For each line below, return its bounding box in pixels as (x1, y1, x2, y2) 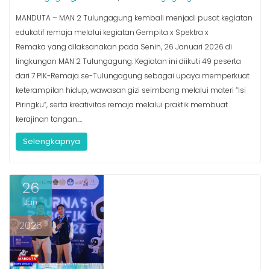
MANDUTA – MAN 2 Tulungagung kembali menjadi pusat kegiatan (16, 12, 253, 23)
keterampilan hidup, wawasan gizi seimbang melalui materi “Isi (16, 84, 246, 95)
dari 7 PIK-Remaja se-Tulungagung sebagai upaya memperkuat (16, 70, 250, 81)
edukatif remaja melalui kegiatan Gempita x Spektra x (16, 27, 209, 37)
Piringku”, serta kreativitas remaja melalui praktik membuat (16, 99, 228, 110)
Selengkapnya (23, 135, 80, 147)
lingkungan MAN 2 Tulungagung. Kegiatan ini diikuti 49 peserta (16, 55, 241, 66)
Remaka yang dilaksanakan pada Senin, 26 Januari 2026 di (16, 41, 232, 52)
